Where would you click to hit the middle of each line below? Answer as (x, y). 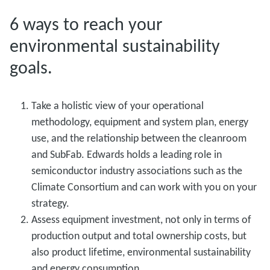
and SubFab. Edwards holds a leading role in (127, 154)
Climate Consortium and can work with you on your (144, 187)
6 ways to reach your (86, 24)
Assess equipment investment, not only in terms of (141, 219)
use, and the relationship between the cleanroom (139, 138)
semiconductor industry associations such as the (137, 170)
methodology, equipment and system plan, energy (140, 121)
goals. (33, 67)
